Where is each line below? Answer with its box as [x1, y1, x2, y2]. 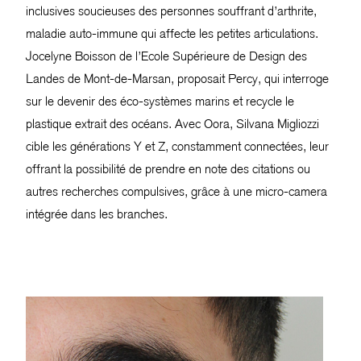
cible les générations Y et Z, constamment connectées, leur [26, 138, 329, 154]
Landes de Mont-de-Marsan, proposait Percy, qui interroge [26, 70, 329, 86]
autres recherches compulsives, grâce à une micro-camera [26, 183, 327, 199]
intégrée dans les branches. [26, 205, 168, 222]
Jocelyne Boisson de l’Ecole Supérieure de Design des [26, 48, 307, 64]
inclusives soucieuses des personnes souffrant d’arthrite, [26, 2, 317, 19]
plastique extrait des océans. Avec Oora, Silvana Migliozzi [26, 115, 319, 131]
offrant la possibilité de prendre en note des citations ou [26, 160, 310, 176]
